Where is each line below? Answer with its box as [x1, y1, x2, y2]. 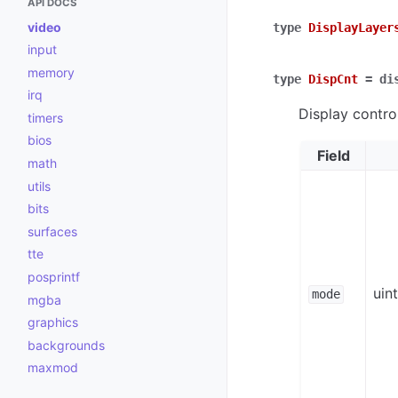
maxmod [28, 360, 78, 376]
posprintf [28, 269, 80, 285]
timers [28, 109, 63, 125]
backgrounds [28, 337, 105, 353]
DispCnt [308, 71, 358, 86]
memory [28, 64, 75, 80]
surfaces [28, 223, 77, 239]
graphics [28, 314, 78, 330]
